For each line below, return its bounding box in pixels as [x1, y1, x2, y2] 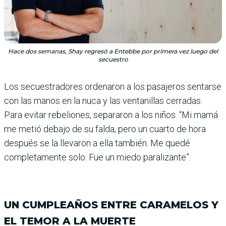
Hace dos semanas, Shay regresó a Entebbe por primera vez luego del [8, 47, 218, 55]
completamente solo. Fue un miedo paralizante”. [4, 152, 191, 163]
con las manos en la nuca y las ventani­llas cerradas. [4, 95, 202, 106]
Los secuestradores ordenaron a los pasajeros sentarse [4, 81, 221, 92]
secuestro [98, 55, 128, 64]
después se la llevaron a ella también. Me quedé [4, 138, 190, 149]
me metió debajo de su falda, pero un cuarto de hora [4, 124, 206, 135]
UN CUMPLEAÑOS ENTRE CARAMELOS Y [4, 199, 218, 211]
